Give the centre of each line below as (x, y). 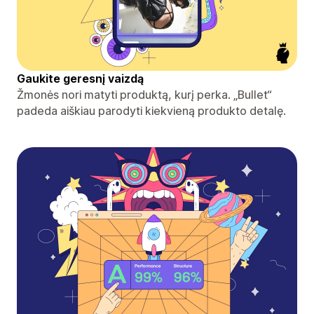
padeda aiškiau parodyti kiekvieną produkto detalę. (151, 110)
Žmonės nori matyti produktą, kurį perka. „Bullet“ (144, 94)
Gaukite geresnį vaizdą (80, 78)
